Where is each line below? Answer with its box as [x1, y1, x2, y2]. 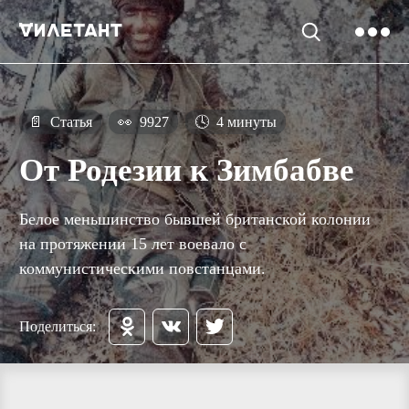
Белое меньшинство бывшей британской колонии [19, 209, 371, 228]
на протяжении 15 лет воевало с [19, 234, 246, 253]
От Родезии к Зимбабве [19, 152, 354, 189]
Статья [47, 114, 92, 130]
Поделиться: [19, 318, 96, 334]
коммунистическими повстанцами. [19, 258, 266, 278]
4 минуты [213, 114, 277, 130]
